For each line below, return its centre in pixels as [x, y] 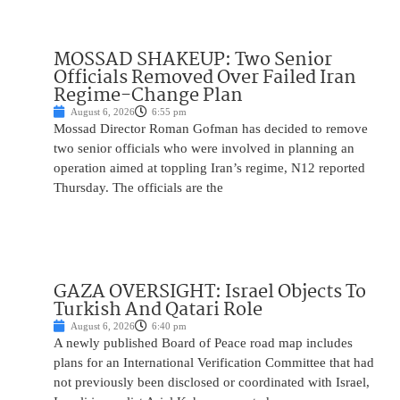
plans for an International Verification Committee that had [214, 363]
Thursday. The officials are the [138, 188]
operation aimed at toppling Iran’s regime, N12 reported [209, 168]
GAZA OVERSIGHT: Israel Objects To [210, 292]
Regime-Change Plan [148, 96]
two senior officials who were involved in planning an [204, 149]
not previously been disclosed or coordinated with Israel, [212, 383]
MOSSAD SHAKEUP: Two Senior [193, 60]
